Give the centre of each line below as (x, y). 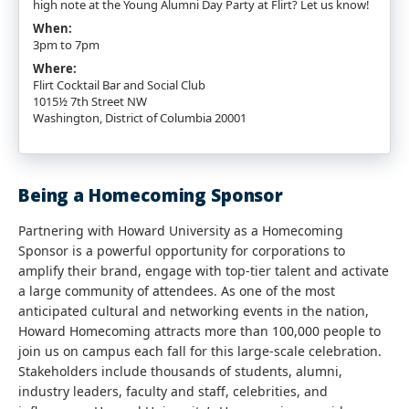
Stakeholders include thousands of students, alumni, (180, 371)
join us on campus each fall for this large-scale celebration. (200, 351)
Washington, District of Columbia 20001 (140, 118)
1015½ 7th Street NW (90, 101)
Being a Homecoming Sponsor (151, 195)
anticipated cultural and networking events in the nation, (194, 311)
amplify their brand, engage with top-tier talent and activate (204, 271)
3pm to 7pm (66, 45)
